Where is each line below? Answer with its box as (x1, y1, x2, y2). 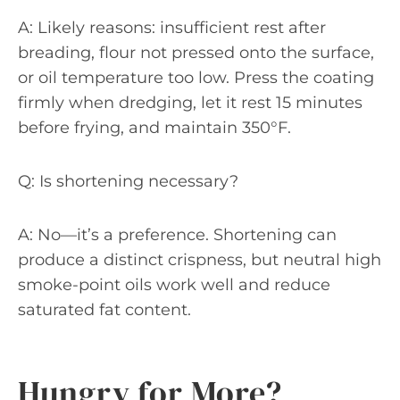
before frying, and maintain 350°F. (18, 117, 291, 137)
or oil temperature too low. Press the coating (18, 67, 374, 87)
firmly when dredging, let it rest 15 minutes (18, 92, 362, 112)
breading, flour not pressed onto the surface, (18, 42, 374, 62)
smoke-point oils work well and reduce (18, 274, 330, 295)
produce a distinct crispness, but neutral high (18, 249, 381, 270)
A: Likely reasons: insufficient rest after (18, 17, 326, 37)
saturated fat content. (18, 299, 191, 320)
